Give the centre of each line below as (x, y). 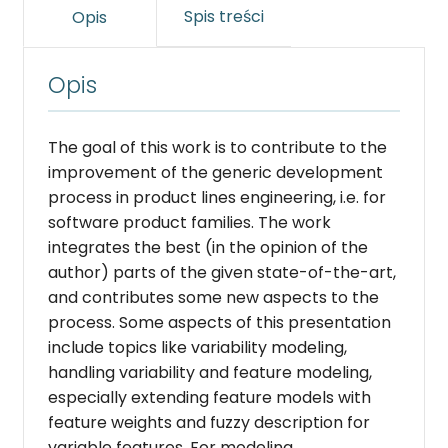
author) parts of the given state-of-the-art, (221, 272)
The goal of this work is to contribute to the (217, 147)
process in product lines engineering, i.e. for (216, 197)
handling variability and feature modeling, (209, 372)
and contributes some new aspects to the (213, 297)
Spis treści (223, 17)
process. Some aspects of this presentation (219, 322)
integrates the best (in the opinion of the (207, 247)
